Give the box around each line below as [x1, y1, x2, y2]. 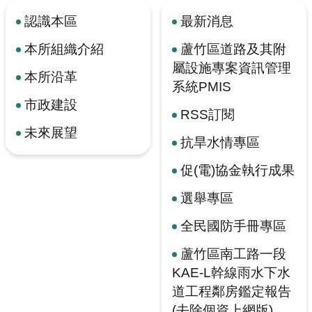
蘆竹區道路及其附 [180, 41, 286, 56]
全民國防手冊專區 [180, 218, 286, 233]
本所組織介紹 [24, 41, 104, 56]
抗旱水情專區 [180, 134, 260, 150]
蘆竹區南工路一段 [180, 246, 286, 261]
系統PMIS [172, 79, 231, 94]
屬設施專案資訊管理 [172, 60, 291, 75]
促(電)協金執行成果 [180, 162, 295, 178]
